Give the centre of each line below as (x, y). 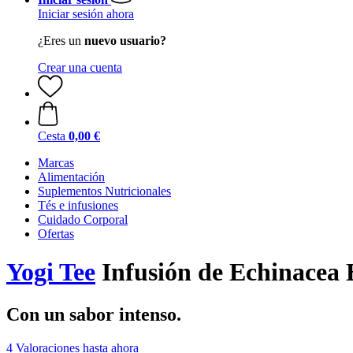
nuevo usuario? (125, 41)
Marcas (56, 163)
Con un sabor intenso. (94, 314)
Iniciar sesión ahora (86, 14)
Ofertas (56, 234)
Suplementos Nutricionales (104, 191)
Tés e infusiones (78, 205)
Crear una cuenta (80, 67)
